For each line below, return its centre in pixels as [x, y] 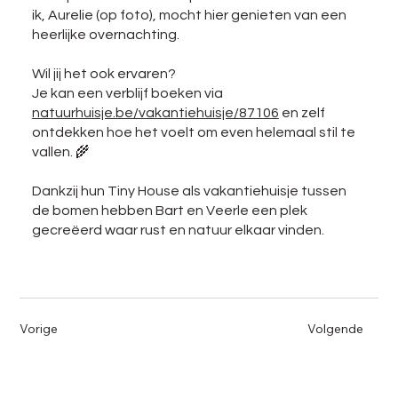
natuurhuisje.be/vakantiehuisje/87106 [155, 112]
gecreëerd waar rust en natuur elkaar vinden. [178, 230]
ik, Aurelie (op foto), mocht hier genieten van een [189, 15]
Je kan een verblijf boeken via [127, 93]
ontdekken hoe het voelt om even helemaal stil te [193, 132]
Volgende [335, 328]
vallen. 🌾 [62, 151]
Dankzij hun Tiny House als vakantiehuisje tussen [189, 191]
